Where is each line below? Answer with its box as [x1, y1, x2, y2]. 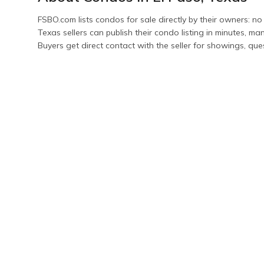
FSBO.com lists [38, 14, 95, 25]
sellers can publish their [61, 27, 154, 38]
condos [95, 14, 124, 25]
